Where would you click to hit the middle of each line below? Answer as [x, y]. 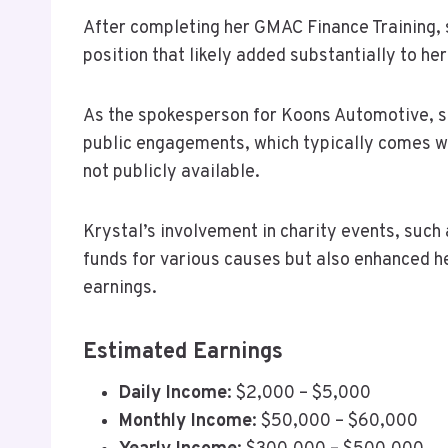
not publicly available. [171, 172]
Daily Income [173, 393]
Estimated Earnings [183, 352]
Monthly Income [185, 421]
